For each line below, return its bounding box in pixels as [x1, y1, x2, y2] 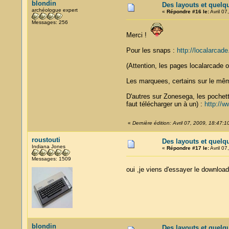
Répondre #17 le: [166, 145, 209, 151]
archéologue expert [31, 7, 78, 13]
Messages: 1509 [31, 156, 71, 162]
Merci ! [126, 31, 151, 39]
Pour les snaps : [126, 47, 177, 54]
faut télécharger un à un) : [126, 100, 204, 108]
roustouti [31, 136, 60, 144]
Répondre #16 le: [166, 9, 209, 14]
